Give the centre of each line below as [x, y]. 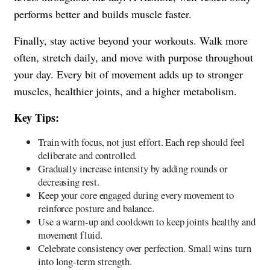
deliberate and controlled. [88, 155]
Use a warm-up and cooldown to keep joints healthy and [147, 221]
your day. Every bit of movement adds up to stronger [128, 74]
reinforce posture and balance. [96, 208]
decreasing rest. [69, 181]
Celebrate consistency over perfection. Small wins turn [145, 248]
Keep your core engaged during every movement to [136, 195]
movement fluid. [70, 234]
